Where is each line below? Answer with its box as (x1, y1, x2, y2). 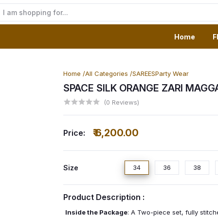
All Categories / (85, 70, 132, 77)
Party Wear (155, 70, 189, 77)
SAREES (132, 70, 155, 77)
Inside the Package (65, 208, 127, 216)
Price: (63, 128, 85, 138)
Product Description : (63, 192, 145, 202)
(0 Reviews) (103, 98, 139, 106)
